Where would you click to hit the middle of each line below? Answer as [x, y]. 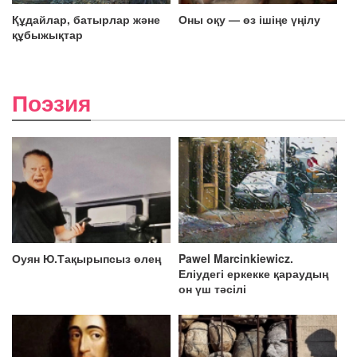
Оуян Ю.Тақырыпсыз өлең [86, 258]
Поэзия [51, 102]
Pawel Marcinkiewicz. [236, 258]
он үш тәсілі [212, 288]
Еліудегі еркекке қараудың [253, 273]
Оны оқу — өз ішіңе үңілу [249, 19]
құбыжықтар [47, 34]
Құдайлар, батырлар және [86, 19]
